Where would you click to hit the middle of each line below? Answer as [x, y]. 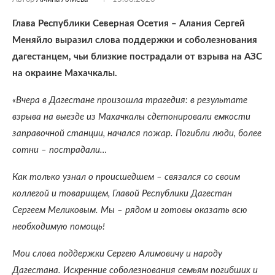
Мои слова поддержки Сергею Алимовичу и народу [117, 254]
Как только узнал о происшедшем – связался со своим [126, 177]
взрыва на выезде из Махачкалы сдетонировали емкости [131, 117]
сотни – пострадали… [60, 150]
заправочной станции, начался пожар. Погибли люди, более [137, 134]
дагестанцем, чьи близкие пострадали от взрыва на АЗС [137, 57]
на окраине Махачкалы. [65, 73]
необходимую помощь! [59, 227]
